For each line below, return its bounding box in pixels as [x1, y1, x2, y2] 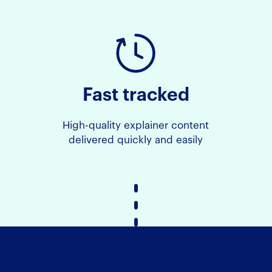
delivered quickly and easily [69, 134, 203, 145]
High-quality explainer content [63, 120, 209, 131]
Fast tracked [82, 86, 189, 104]
